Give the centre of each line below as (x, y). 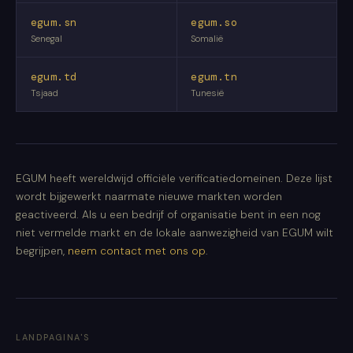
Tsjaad (44, 93)
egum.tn (214, 76)
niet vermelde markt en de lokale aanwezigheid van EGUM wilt (175, 232)
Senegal (46, 39)
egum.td (54, 76)
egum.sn (54, 23)
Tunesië (208, 93)
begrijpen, (42, 251)
